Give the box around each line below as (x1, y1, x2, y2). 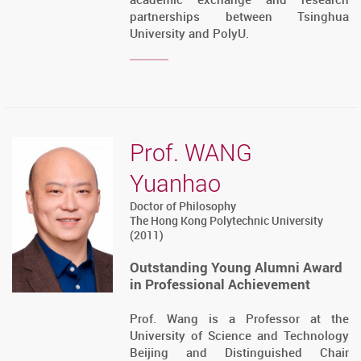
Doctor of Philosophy (130, 198, 237, 214)
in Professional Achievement (130, 275, 311, 294)
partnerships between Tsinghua (130, 8, 349, 25)
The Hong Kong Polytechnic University (130, 213, 324, 229)
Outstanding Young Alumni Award (130, 258, 343, 277)
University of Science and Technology (130, 327, 349, 344)
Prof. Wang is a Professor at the (130, 310, 349, 327)
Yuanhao (130, 167, 222, 200)
